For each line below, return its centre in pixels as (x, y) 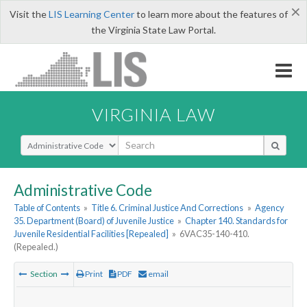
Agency (269, 208)
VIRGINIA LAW (153, 114)
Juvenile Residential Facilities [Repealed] (91, 234)
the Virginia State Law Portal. (153, 30)
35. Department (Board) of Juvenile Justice (94, 221)
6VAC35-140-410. (215, 234)
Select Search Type (61, 140)
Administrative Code (83, 190)
